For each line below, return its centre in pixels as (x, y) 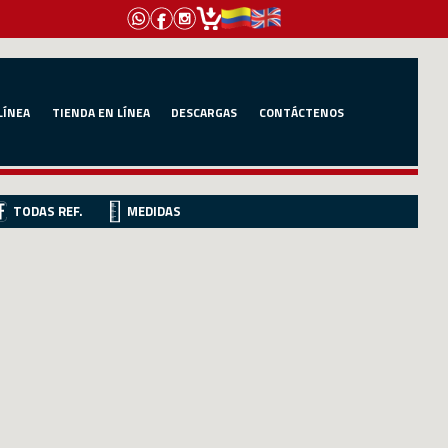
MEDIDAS (154, 211)
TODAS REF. (48, 211)
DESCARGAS (204, 112)
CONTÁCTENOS (301, 112)
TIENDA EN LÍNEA (100, 112)
